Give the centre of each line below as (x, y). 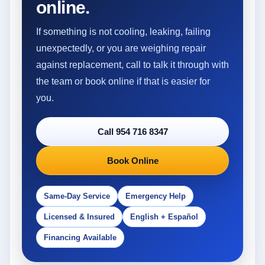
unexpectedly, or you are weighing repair (121, 48)
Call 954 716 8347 (132, 131)
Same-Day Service (77, 196)
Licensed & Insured (79, 216)
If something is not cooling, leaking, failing (123, 31)
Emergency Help (156, 196)
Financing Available (80, 237)
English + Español (164, 216)
